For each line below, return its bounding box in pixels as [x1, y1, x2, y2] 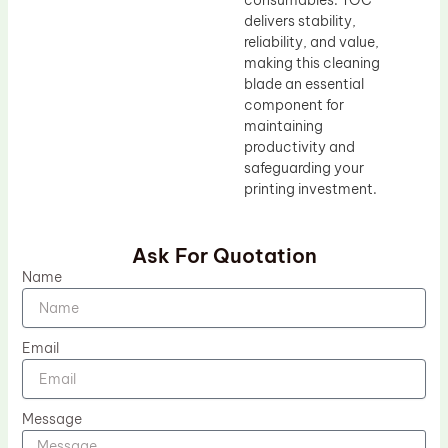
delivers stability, [244, 12, 356, 31]
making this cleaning [244, 54, 380, 73]
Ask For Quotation [131, 242, 317, 268]
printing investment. [244, 180, 377, 199]
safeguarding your [244, 159, 364, 178]
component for [244, 96, 344, 115]
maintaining [244, 117, 323, 136]
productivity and [244, 138, 355, 157]
